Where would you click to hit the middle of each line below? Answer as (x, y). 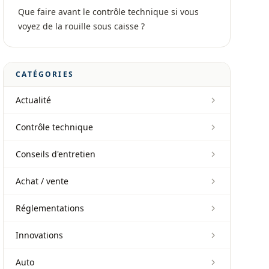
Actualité (34, 100)
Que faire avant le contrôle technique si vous (109, 12)
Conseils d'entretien (56, 154)
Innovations (40, 235)
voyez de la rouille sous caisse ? (82, 26)
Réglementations (50, 208)
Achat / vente (42, 181)
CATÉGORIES (45, 74)
